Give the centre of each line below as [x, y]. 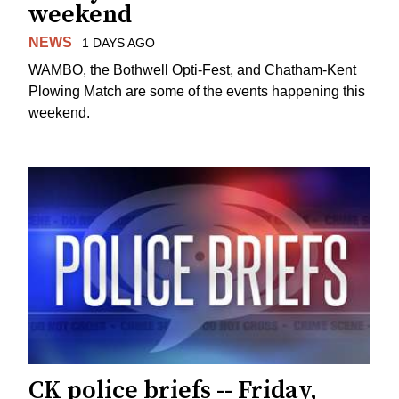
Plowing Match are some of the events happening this [197, 91]
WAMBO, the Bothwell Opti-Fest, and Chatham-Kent [192, 69]
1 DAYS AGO [118, 43]
